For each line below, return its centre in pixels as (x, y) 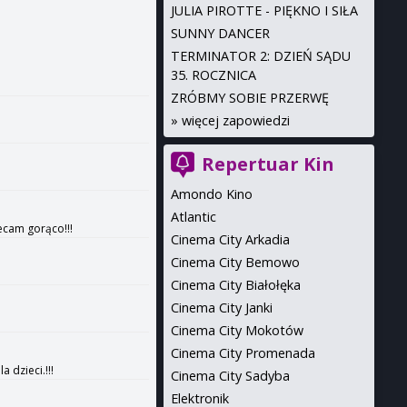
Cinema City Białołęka (235, 285)
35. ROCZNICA (213, 75)
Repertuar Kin (268, 164)
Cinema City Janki (221, 308)
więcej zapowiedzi (235, 120)
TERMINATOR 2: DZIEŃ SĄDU (260, 56)
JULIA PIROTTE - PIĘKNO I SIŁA (264, 10)
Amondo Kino (211, 194)
